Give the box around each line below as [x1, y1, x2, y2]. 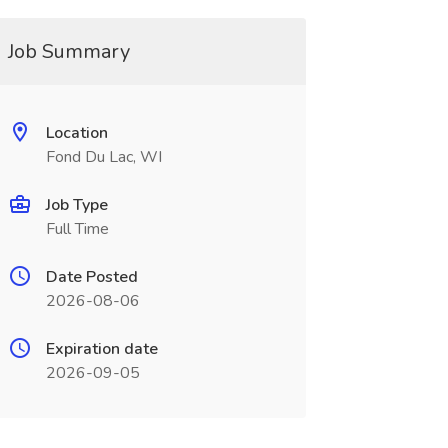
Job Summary [7, 38, 130, 65]
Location [45, 122, 108, 144]
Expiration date [45, 338, 158, 360]
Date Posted [45, 266, 138, 288]
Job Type [45, 194, 108, 216]
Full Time [45, 218, 109, 240]
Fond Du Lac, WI [45, 146, 162, 168]
